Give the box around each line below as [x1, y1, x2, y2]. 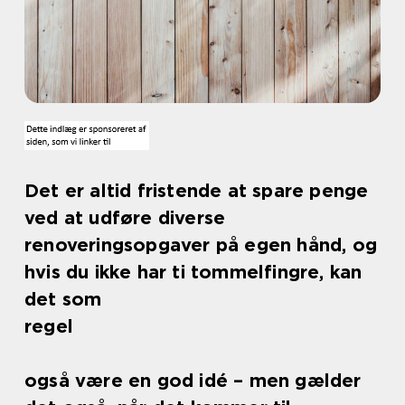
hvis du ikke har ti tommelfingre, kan [24, 261, 363, 283]
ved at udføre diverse [24, 207, 226, 229]
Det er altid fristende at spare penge [24, 180, 369, 202]
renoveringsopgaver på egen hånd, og [24, 234, 378, 256]
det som [24, 288, 102, 310]
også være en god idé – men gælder [24, 370, 362, 391]
